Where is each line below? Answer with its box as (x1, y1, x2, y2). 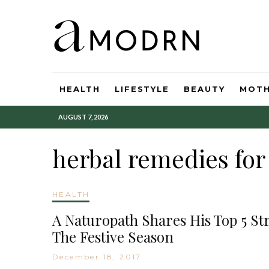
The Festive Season (52, 227, 174, 246)
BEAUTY (184, 84, 225, 94)
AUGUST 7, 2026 (58, 113, 108, 121)
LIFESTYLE (114, 84, 170, 94)
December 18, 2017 (52, 252, 142, 261)
